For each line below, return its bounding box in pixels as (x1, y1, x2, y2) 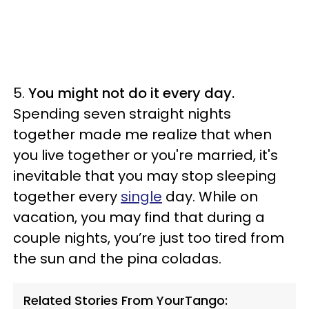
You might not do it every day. (28, 83, 235, 103)
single (121, 187, 162, 206)
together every (13, 187, 121, 206)
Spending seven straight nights (13, 104, 231, 123)
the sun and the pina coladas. (13, 249, 221, 268)
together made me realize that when (13, 125, 272, 144)
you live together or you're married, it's (13, 146, 278, 165)
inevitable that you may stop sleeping (13, 166, 277, 186)
